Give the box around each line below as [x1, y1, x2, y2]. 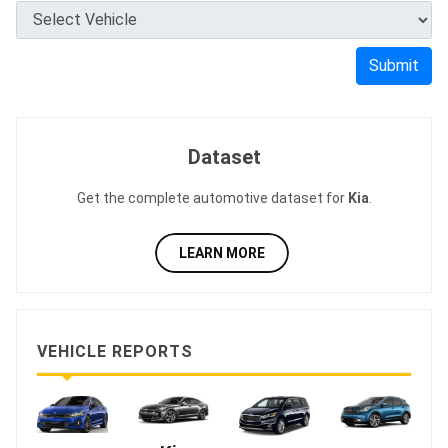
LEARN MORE [178, 244, 265, 261]
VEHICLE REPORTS [37, 341, 193, 361]
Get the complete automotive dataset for [76, 189, 348, 206]
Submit [369, 55, 419, 75]
